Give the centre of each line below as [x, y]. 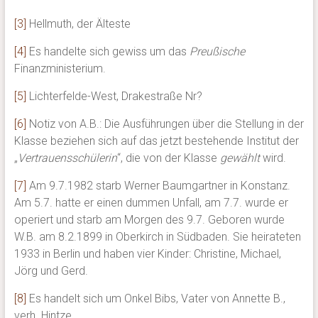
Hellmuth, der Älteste [78, 24]
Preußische [217, 52]
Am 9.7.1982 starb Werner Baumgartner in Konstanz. [158, 186]
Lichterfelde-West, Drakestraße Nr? [114, 97]
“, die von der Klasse [168, 158]
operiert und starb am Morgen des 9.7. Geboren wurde [149, 220]
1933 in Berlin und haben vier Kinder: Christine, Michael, [147, 254]
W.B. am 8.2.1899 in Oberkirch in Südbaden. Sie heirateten [157, 237]
